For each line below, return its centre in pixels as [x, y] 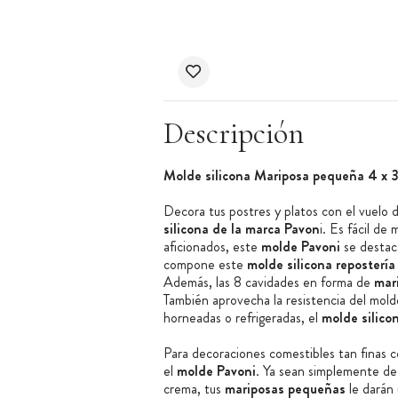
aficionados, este [212, 247]
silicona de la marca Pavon [241, 229]
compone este [205, 265]
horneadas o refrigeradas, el [240, 318]
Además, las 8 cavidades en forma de [268, 283]
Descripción [233, 134]
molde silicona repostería [321, 265]
